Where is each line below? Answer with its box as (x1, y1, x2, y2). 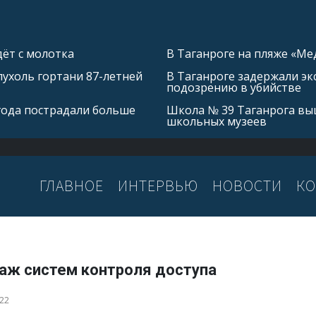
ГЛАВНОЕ (39, 176, 104, 196)
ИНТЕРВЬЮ (118, 176, 198, 196)
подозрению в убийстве (166, 80, 301, 95)
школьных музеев (166, 114, 267, 129)
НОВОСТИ (212, 176, 282, 196)
